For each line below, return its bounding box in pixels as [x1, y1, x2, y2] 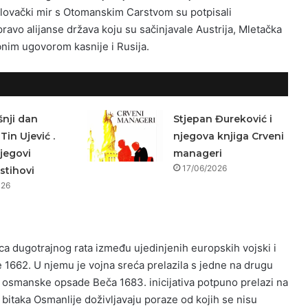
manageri [173, 147, 222, 159]
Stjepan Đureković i [173, 113, 272, 125]
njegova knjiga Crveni [173, 130, 284, 142]
